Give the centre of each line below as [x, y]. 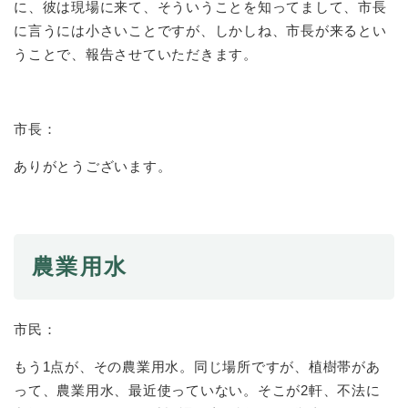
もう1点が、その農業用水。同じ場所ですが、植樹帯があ [197, 366]
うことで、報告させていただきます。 [136, 55]
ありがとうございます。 [93, 167]
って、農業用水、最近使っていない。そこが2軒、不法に [197, 390]
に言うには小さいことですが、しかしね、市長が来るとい [200, 31]
